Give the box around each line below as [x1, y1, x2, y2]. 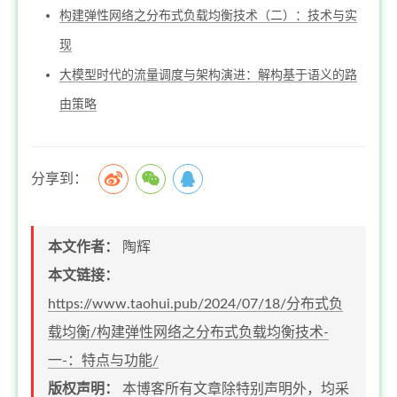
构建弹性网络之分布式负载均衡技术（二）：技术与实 [59, 10, 357, 22]
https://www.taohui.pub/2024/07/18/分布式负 [48, 297, 343, 311]
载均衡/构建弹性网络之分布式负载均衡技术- [48, 325, 329, 339]
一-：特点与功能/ [48, 354, 159, 368]
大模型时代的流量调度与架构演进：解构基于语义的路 [59, 69, 357, 82]
